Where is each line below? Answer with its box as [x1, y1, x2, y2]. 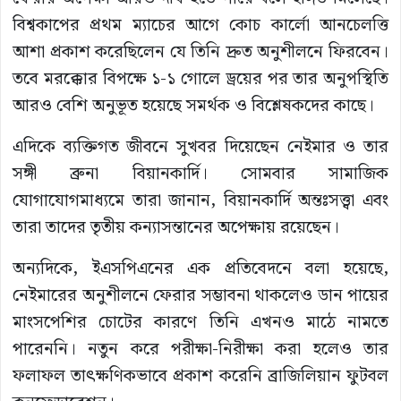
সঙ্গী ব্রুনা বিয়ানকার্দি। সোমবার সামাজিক [13, 160, 388, 189]
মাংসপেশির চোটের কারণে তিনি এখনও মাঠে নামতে [13, 309, 388, 337]
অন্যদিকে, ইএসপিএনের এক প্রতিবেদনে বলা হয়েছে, [13, 255, 388, 284]
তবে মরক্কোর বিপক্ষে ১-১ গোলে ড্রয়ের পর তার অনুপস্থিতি [13, 65, 388, 94]
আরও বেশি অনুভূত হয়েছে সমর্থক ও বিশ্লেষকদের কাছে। [13, 92, 374, 121]
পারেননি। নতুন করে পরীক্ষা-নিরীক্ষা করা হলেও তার [13, 336, 388, 364]
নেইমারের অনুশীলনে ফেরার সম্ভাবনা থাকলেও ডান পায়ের [13, 282, 388, 311]
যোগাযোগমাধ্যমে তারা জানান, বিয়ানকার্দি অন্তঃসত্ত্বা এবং [13, 187, 388, 216]
